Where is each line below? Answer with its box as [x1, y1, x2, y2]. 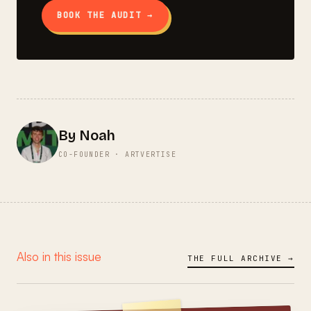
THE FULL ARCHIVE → [187, 253, 294, 263]
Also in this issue [17, 249, 101, 264]
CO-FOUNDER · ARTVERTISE [58, 149, 177, 159]
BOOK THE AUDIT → [57, 9, 153, 21]
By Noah [58, 126, 115, 144]
